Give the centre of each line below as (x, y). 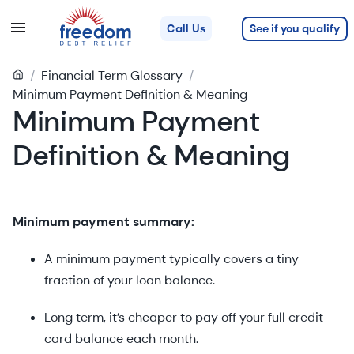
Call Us (186, 29)
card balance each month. (121, 339)
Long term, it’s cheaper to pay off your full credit (184, 317)
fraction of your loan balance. (130, 280)
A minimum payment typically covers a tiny (171, 259)
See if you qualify (294, 28)
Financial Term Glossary (112, 75)
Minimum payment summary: (104, 222)
